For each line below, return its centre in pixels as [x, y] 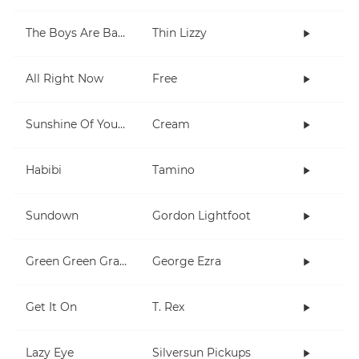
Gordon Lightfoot [202, 216]
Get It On [51, 307]
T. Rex [168, 307]
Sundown [52, 216]
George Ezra [187, 262]
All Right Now [65, 79]
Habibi [44, 170]
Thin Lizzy [179, 33]
